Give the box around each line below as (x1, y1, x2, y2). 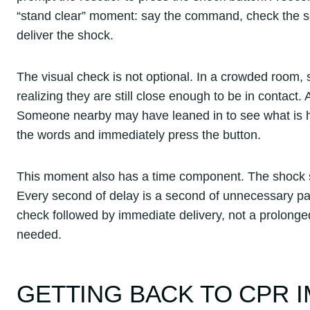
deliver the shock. (17, 28, 113, 43)
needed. (17, 228, 62, 242)
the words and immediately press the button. (17, 128, 261, 143)
